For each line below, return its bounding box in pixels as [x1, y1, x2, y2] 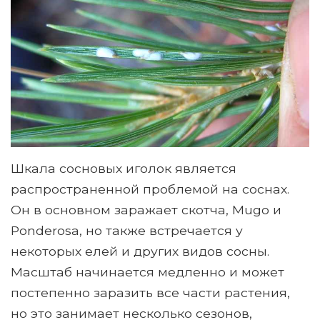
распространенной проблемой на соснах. [11, 181, 289, 197]
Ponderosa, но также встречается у [11, 223, 243, 239]
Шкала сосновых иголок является [11, 161, 236, 176]
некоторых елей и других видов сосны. [11, 244, 269, 259]
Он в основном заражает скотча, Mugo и [11, 202, 281, 218]
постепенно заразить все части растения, [11, 285, 290, 301]
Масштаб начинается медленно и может [11, 264, 284, 280]
